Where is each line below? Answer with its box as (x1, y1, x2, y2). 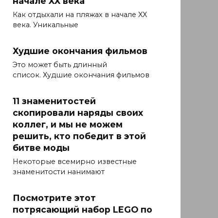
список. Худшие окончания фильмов (13, 71, 149, 80)
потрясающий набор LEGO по (13, 204, 152, 215)
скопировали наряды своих (13, 107, 143, 118)
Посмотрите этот (13, 192, 96, 203)
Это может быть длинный (13, 60, 107, 70)
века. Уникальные (13, 20, 78, 30)
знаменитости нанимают (13, 167, 105, 177)
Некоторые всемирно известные (13, 157, 137, 166)
